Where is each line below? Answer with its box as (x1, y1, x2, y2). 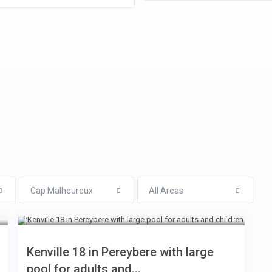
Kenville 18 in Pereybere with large (27, 245, 214, 260)
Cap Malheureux (30, 186, 93, 196)
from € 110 (33, 203, 81, 215)
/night (80, 205, 101, 214)
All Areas (149, 186, 184, 196)
